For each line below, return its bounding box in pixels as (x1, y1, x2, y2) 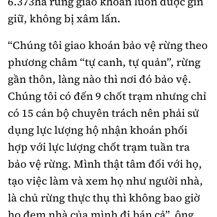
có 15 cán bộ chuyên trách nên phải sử (8, 106, 199, 121)
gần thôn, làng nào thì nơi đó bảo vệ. (8, 72, 191, 87)
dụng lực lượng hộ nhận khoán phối (8, 123, 187, 138)
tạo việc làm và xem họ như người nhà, (8, 173, 203, 188)
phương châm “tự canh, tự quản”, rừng (8, 55, 201, 70)
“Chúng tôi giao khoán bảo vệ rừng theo (8, 38, 208, 53)
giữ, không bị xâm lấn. (8, 11, 121, 26)
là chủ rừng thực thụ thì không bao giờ (8, 190, 200, 205)
